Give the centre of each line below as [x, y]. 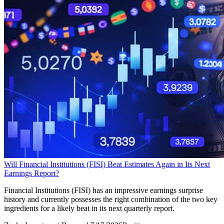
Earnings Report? [31, 173]
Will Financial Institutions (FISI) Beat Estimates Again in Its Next [107, 164]
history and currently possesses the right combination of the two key [111, 199]
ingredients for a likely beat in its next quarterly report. [89, 208]
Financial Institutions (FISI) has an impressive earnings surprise [103, 190]
